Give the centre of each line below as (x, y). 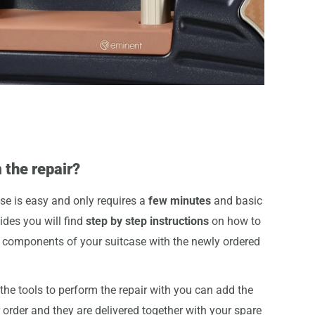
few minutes (180, 200)
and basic (237, 200)
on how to (235, 221)
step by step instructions (147, 221)
